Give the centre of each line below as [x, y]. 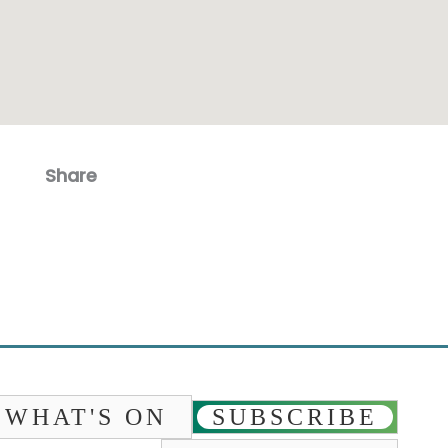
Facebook [184, 215]
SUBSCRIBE [295, 417]
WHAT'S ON [86, 417]
